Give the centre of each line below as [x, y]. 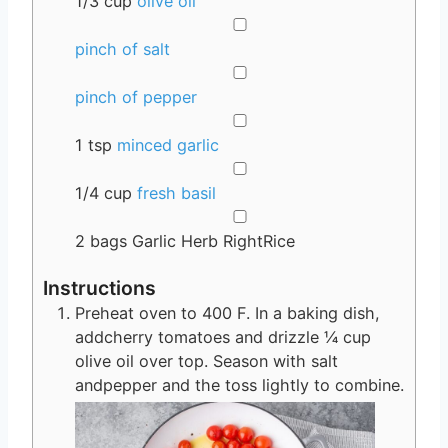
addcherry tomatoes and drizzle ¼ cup [223, 337]
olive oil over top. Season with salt [206, 361]
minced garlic [168, 145]
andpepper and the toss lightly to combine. [239, 385]
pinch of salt [122, 49]
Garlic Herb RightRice [213, 241]
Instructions [99, 288]
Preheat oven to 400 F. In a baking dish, [227, 313]
